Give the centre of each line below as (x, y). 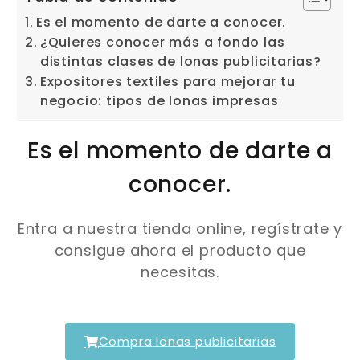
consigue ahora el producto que (180, 251)
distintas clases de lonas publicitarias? (180, 62)
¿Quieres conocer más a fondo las (162, 43)
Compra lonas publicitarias (187, 342)
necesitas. (180, 272)
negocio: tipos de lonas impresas (159, 101)
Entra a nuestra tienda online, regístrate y (180, 229)
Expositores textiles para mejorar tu (168, 82)
